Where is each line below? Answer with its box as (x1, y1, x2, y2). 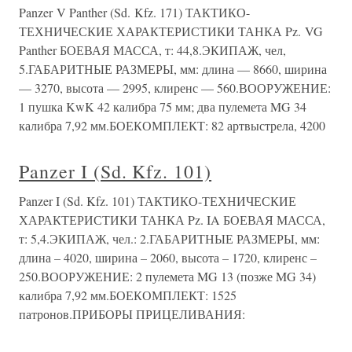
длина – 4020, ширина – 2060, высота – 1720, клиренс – (19, 248, 317, 266)
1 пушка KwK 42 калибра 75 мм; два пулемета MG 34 (19, 97, 306, 115)
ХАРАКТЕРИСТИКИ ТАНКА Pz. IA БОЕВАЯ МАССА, (19, 211, 325, 228)
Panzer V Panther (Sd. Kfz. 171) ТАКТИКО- (19, 3, 250, 20)
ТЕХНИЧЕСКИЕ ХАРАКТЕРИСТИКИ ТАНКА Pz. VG (19, 22, 323, 39)
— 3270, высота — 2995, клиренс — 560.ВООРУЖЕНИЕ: (19, 79, 331, 96)
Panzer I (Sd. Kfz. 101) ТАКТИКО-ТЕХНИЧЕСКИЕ (19, 192, 296, 209)
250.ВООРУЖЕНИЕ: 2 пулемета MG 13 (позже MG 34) (19, 267, 316, 284)
